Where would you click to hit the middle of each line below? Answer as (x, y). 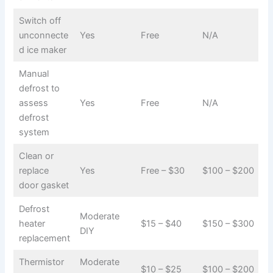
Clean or (36, 156)
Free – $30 (162, 170)
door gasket (44, 185)
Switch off (40, 20)
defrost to (39, 88)
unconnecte (43, 35)
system (34, 132)
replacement (44, 238)
